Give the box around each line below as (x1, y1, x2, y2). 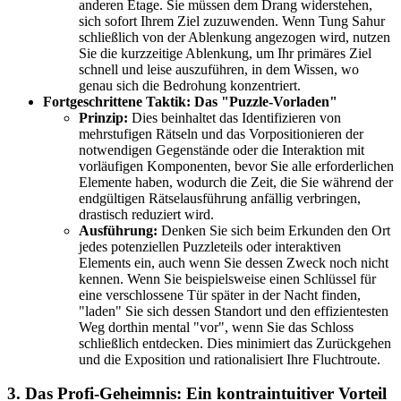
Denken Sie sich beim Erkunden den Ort (158, 222, 390, 238)
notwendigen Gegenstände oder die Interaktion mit (79, 141, 364, 158)
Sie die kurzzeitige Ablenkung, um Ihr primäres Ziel (79, 45, 371, 61)
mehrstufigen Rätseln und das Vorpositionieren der (79, 125, 363, 141)
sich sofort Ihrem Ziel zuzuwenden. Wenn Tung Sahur (79, 13, 385, 29)
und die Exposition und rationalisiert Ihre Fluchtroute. (79, 351, 380, 367)
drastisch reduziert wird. (79, 206, 214, 222)
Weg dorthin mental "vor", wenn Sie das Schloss (79, 319, 354, 335)
